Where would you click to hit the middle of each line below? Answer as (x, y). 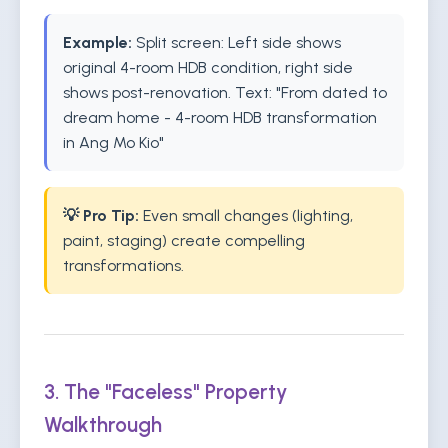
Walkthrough (103, 424)
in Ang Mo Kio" (113, 142)
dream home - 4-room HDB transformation (220, 117)
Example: (97, 42)
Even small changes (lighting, (246, 215)
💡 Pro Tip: (101, 215)
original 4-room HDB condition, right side (208, 67)
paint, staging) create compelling (184, 240)
